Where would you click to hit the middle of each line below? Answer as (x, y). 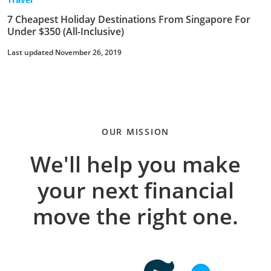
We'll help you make (135, 164)
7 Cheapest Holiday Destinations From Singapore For (129, 19)
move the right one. (135, 216)
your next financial (135, 190)
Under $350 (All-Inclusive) (66, 31)
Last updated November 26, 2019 (64, 52)
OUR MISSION (135, 131)
